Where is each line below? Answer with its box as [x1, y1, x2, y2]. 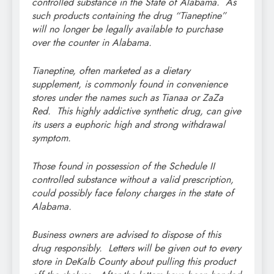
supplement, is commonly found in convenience [32, 76, 228, 91]
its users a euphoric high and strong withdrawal [32, 117, 225, 131]
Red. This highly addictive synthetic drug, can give [32, 103, 241, 118]
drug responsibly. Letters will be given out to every [32, 240, 241, 255]
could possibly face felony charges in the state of [32, 185, 234, 200]
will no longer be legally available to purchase [32, 21, 223, 36]
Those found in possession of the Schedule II [32, 158, 215, 173]
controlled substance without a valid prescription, [32, 172, 234, 187]
